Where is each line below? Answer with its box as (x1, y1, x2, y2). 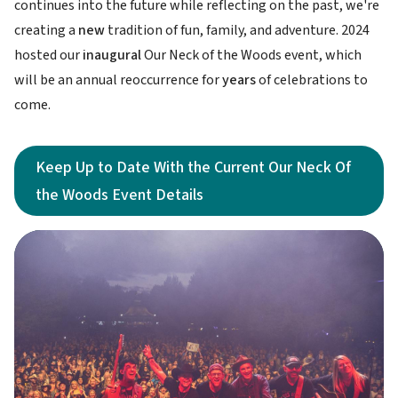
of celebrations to (256, 70, 368, 91)
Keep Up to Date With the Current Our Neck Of (36, 156, 351, 179)
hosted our (14, 45, 83, 66)
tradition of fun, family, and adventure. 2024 (105, 20, 370, 41)
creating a (14, 20, 76, 41)
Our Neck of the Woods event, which (141, 45, 362, 66)
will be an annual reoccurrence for (14, 70, 222, 91)
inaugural (83, 45, 141, 66)
